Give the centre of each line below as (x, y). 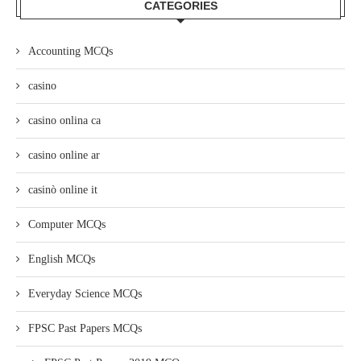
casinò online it (63, 190)
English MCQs (62, 259)
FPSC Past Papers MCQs (85, 328)
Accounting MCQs (71, 51)
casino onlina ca (64, 120)
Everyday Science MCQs (85, 294)
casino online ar (64, 155)
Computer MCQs (67, 224)
